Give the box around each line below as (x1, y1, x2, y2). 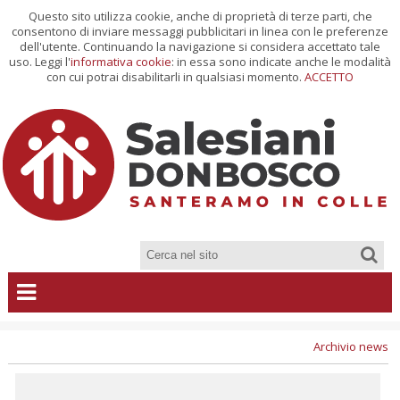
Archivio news (312, 338, 388, 354)
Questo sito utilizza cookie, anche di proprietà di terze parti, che (28, 8, 372, 24)
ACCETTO (304, 69, 354, 85)
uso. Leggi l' (9, 54, 71, 70)
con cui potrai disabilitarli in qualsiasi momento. (46, 69, 304, 85)
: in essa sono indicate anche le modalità (171, 54, 391, 70)
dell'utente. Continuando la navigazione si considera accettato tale (20, 38, 380, 54)
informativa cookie (71, 54, 171, 70)
